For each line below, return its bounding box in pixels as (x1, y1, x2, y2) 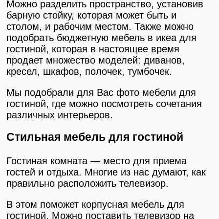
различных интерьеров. (6, 109, 113, 121)
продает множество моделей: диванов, (6, 55, 185, 66)
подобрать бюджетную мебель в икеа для (6, 32, 197, 44)
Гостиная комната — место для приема (6, 155, 187, 166)
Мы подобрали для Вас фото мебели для (6, 87, 197, 98)
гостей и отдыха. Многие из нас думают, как (6, 166, 206, 177)
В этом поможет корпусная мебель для (6, 198, 185, 210)
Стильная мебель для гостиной (6, 131, 184, 144)
